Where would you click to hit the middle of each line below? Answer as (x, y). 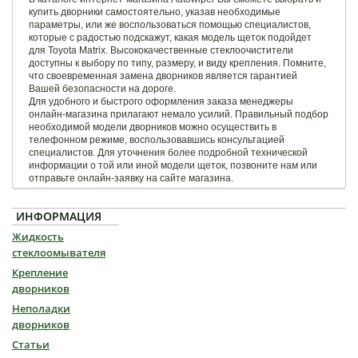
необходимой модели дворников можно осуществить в (153, 127)
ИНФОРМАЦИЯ (59, 216)
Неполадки (41, 308)
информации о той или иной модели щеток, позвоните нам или (173, 165)
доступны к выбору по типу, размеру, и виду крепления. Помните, (177, 63)
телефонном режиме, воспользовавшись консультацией (157, 139)
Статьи (31, 344)
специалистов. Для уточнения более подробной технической (168, 152)
